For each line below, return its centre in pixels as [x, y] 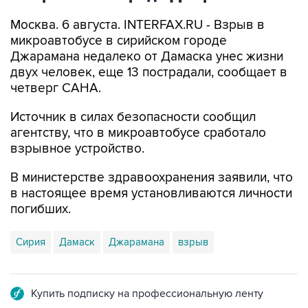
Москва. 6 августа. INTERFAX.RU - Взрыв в [137, 25]
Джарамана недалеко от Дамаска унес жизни [147, 56]
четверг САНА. [56, 88]
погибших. [41, 209]
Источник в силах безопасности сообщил [133, 117]
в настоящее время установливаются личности [151, 193]
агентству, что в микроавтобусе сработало [138, 133]
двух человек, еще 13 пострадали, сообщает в [149, 72]
